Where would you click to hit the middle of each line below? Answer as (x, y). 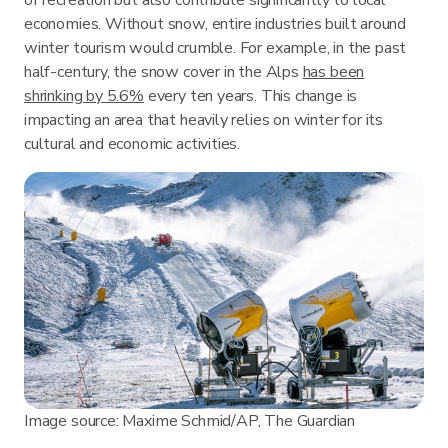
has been (333, 71)
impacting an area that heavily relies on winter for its (204, 119)
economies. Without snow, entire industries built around (215, 23)
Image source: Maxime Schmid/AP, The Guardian (190, 421)
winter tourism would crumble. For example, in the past (215, 47)
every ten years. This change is (250, 95)
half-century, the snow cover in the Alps (163, 71)
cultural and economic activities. (132, 143)
